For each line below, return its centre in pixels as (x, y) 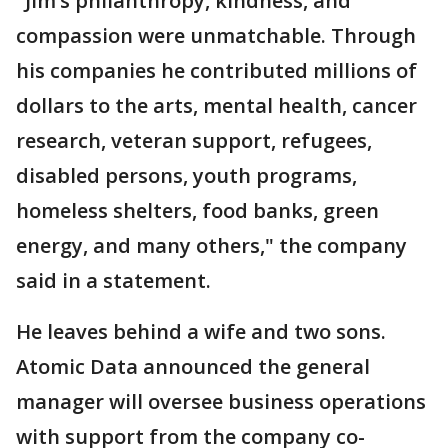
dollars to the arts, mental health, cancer (216, 106)
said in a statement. (116, 281)
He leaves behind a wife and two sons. (203, 332)
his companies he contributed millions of (216, 71)
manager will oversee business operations (221, 402)
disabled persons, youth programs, (186, 176)
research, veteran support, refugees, (194, 141)
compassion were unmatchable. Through (216, 36)
